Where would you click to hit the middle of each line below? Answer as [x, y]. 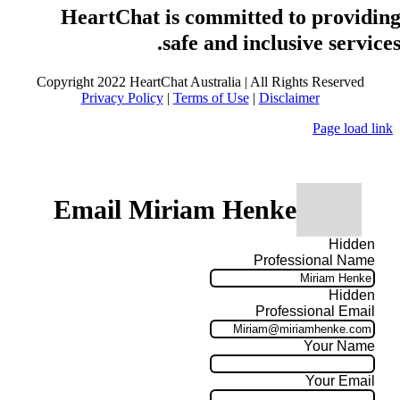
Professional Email [315, 312]
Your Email [340, 381]
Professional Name [314, 261]
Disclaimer [289, 97]
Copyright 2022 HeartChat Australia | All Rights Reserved [200, 81]
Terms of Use [211, 97]
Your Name [339, 346]
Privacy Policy [122, 97]
